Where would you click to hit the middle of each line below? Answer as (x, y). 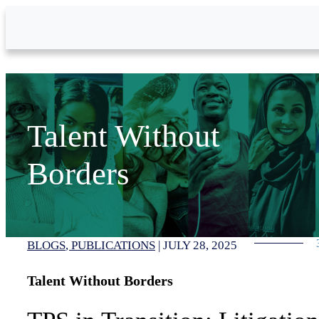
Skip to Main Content (53, 11)
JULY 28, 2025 (200, 245)
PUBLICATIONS (113, 245)
